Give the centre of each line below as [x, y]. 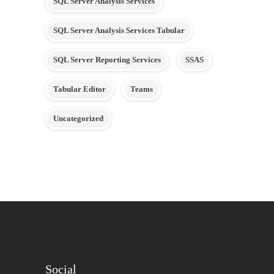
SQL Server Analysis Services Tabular [119, 30]
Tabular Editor [80, 89]
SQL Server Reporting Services [107, 60]
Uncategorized [78, 118]
